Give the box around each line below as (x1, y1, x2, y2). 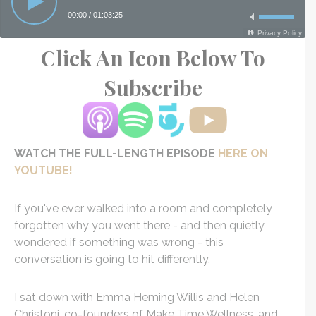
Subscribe (103, 73, 202, 102)
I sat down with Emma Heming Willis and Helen (14, 290, 260, 304)
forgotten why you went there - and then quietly (14, 218, 265, 232)
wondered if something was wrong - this (14, 235, 224, 249)
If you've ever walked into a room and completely (14, 201, 272, 215)
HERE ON (218, 146, 268, 160)
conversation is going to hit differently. (14, 252, 210, 266)
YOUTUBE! (14, 163, 73, 177)
